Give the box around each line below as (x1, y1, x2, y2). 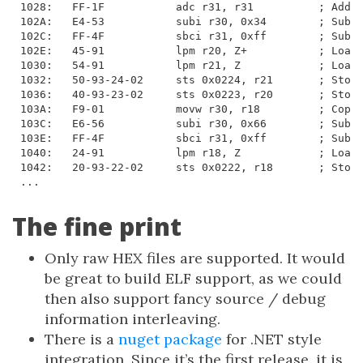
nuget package (118, 330, 222, 349)
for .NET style (222, 330, 322, 349)
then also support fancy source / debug (45, 289, 326, 309)
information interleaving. (45, 310, 220, 329)
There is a (45, 330, 118, 349)
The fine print (12, 210, 181, 244)
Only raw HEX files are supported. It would (45, 249, 345, 268)
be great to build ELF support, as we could (45, 269, 342, 288)
